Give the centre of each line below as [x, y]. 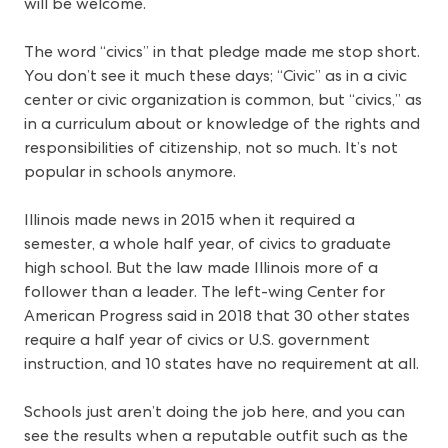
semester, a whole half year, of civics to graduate [207, 243]
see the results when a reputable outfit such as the [216, 435]
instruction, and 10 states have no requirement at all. [221, 363]
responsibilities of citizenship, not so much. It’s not [211, 147]
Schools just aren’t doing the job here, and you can [214, 411]
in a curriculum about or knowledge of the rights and [222, 123]
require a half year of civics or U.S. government [197, 339]
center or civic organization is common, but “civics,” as [223, 99]
